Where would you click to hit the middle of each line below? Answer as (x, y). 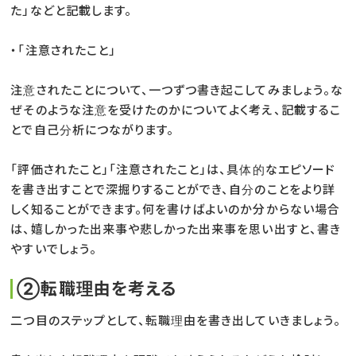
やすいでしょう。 (54, 249)
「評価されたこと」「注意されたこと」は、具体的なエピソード (173, 169)
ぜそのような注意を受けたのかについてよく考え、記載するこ (176, 110)
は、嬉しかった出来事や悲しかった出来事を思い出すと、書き (176, 229)
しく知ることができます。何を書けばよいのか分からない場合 (175, 209)
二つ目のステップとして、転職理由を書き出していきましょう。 (176, 320)
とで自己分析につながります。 (93, 130)
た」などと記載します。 (71, 10)
